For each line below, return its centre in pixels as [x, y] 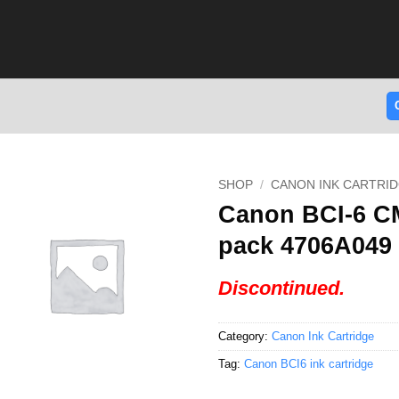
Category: [244, 337]
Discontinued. [281, 289]
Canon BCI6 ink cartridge [308, 364]
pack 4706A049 [305, 245]
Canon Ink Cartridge [322, 337]
